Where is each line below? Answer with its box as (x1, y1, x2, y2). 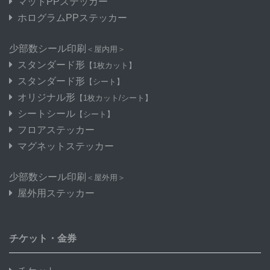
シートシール (17, 108, 75, 119)
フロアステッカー (17, 124, 95, 135)
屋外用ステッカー (17, 187, 95, 198)
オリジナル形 (17, 92, 75, 102)
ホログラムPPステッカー (17, 12, 127, 23)
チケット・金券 (9, 233, 77, 243)
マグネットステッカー (17, 140, 114, 151)
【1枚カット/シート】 (75, 93, 152, 102)
